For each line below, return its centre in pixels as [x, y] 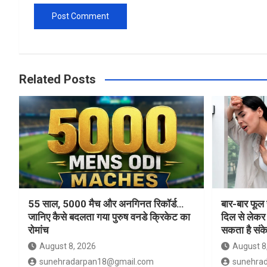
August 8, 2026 [68, 246]
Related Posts [58, 80]
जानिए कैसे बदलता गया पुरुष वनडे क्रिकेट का [109, 217]
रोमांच [38, 230]
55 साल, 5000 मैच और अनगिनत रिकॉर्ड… [106, 204]
